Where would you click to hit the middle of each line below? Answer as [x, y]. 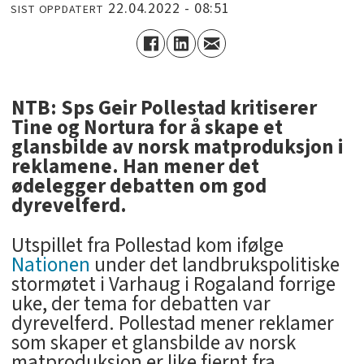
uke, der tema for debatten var [141, 303]
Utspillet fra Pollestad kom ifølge [147, 245]
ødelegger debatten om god [139, 186]
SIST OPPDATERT [58, 10]
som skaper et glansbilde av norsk [153, 342]
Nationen [50, 264]
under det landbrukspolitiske [214, 264]
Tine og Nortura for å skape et [147, 127]
